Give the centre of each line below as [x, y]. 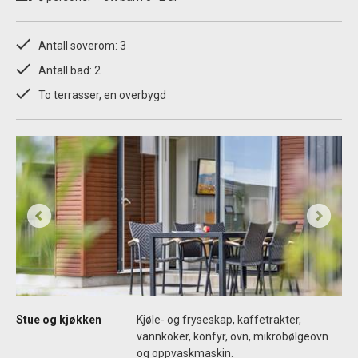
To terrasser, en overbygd [102, 95]
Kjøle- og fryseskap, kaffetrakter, [219, 320]
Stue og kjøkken [59, 320]
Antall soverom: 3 [82, 45]
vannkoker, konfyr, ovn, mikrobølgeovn [233, 337]
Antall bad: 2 [70, 70]
